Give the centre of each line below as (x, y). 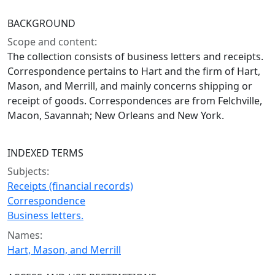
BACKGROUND (41, 23)
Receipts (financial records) (70, 186)
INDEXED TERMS (45, 153)
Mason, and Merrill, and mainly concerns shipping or (130, 86)
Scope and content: (52, 42)
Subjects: (28, 171)
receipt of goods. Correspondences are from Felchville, (135, 101)
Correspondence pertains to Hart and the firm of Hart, (134, 71)
